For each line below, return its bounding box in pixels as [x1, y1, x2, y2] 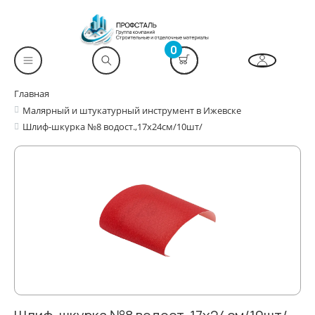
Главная [14, 87, 49, 101]
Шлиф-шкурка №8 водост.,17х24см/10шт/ [22, 120, 202, 134]
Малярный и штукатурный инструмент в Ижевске [22, 104, 241, 117]
